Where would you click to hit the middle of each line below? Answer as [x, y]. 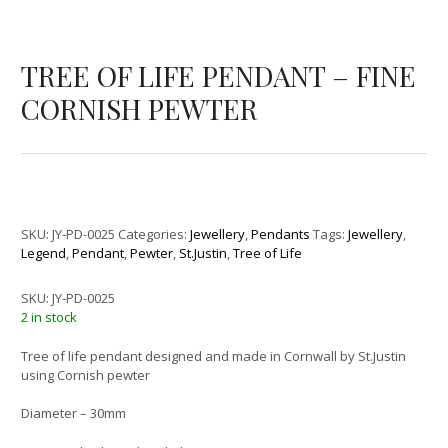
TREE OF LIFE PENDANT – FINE [219, 76]
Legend [44, 253]
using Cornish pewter [86, 374]
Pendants [281, 234]
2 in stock [49, 317]
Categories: [154, 234]
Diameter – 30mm [74, 413]
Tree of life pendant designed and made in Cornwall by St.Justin [214, 355]
